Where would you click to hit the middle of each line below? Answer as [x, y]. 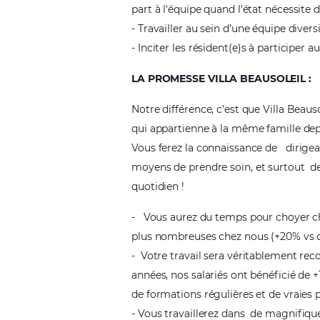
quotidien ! [158, 186]
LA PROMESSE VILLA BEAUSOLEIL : [221, 79]
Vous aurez [170, 217]
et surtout [281, 167]
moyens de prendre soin [191, 167]
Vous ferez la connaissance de [205, 148]
